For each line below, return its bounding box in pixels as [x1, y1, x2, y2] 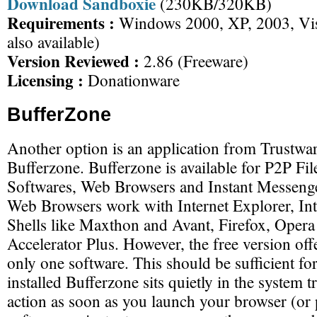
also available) [7, 31, 100, 53]
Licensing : [7, 68, 83, 92]
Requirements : [7, 11, 115, 35]
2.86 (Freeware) [139, 50, 248, 72]
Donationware [83, 69, 180, 91]
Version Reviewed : [7, 49, 139, 73]
